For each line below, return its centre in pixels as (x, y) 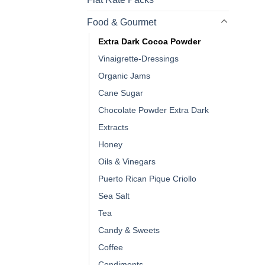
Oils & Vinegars (127, 161)
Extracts (113, 127)
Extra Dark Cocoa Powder (149, 41)
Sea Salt (114, 195)
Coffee (111, 247)
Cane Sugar (121, 93)
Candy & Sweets (129, 230)
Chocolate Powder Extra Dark (153, 110)
